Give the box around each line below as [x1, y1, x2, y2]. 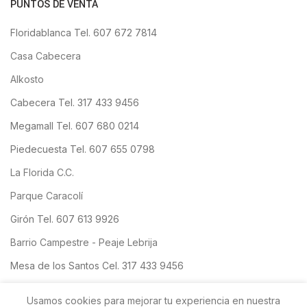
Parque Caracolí [10, 189, 83, 201]
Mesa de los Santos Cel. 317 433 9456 [10, 259, 184, 271]
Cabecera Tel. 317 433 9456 [10, 96, 139, 108]
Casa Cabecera [10, 49, 81, 62]
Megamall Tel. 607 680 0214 [10, 119, 139, 132]
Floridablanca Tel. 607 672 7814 [10, 26, 157, 38]
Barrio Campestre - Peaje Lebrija [10, 236, 158, 248]
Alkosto [10, 73, 44, 85]
